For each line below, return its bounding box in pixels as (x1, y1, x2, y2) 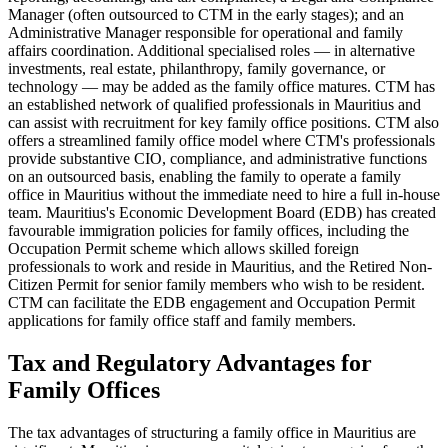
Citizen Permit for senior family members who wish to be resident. (8, 276, 425, 294)
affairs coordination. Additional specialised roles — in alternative (8, 42, 415, 60)
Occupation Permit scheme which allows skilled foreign (8, 240, 359, 258)
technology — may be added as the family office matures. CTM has (8, 78, 435, 96)
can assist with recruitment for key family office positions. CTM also (8, 114, 439, 132)
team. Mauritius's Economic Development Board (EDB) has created (8, 204, 436, 222)
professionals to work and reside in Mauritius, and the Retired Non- (8, 258, 432, 276)
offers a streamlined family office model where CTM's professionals (8, 132, 435, 150)
